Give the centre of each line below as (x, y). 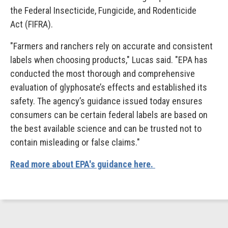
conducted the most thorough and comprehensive (103, 74)
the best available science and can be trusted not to (106, 129)
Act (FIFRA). (33, 24)
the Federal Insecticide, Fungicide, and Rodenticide (103, 10)
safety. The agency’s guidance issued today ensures (106, 101)
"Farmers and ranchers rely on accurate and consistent (111, 46)
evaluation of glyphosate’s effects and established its (109, 87)
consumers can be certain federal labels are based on (109, 115)
